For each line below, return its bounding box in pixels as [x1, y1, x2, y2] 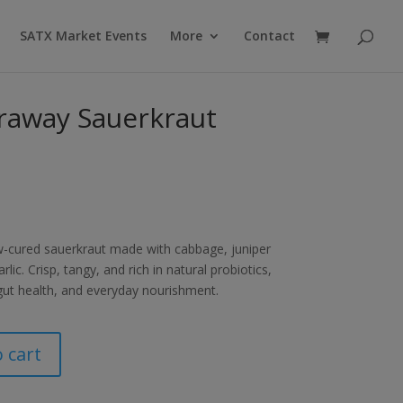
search [6, 9, 45, 26]
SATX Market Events [20, 27, 147, 44]
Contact [244, 27, 295, 44]
